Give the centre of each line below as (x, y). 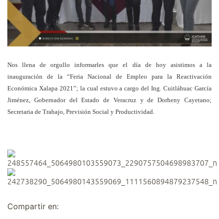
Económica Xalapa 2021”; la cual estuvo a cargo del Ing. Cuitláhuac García (109, 88)
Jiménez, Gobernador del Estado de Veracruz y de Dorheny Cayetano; (109, 100)
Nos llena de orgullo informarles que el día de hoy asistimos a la (109, 65)
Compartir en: (33, 206)
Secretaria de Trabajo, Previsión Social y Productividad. (81, 111)
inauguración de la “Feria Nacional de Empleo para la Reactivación (109, 76)
